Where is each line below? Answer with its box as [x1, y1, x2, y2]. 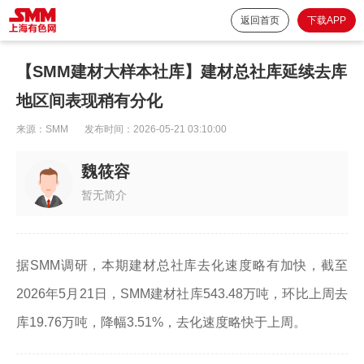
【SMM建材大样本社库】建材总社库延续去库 [16, 63, 347, 80]
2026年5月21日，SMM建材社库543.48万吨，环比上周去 [16, 287, 348, 301]
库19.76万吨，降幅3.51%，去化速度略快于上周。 [16, 315, 306, 329]
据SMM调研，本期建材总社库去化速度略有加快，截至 [16, 258, 348, 272]
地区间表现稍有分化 [16, 92, 162, 110]
